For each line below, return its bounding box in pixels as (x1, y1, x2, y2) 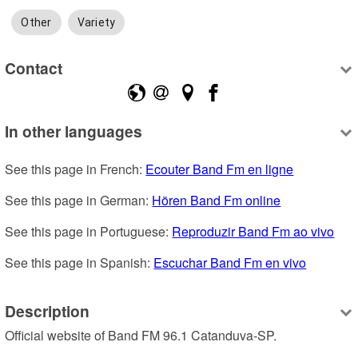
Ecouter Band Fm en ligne (145, 160, 294, 179)
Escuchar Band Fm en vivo (153, 253, 307, 272)
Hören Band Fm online (152, 191, 281, 210)
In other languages (5, 120, 143, 143)
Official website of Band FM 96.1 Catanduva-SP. (5, 326, 277, 345)
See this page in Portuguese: (5, 222, 173, 241)
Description (5, 299, 90, 322)
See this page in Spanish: (5, 253, 154, 272)
